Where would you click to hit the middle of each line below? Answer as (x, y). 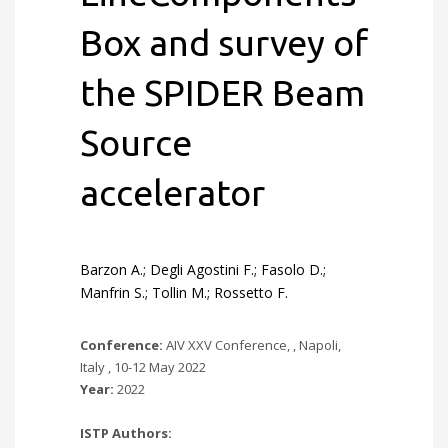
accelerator (172, 192)
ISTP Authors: (126, 433)
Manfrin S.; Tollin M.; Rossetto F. (184, 292)
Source (136, 142)
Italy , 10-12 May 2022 (143, 367)
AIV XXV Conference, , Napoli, (253, 345)
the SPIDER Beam (222, 92)
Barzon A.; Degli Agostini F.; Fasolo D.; (203, 269)
